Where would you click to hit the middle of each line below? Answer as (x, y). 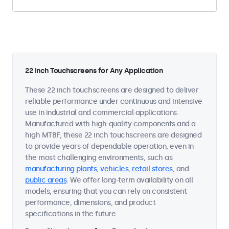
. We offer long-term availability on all (130, 180)
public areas (46, 180)
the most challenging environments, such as (99, 158)
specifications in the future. (71, 214)
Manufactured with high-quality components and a (110, 124)
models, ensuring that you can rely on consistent (106, 191)
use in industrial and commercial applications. (102, 113)
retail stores (152, 169)
